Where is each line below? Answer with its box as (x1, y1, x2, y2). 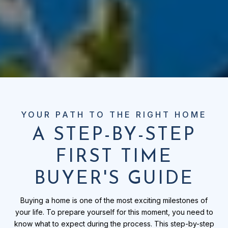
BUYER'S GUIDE (34, 170, 194, 188)
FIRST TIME (55, 148, 173, 166)
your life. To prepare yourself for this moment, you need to (15, 208, 213, 216)
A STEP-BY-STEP (32, 126, 196, 145)
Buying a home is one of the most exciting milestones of (20, 196, 208, 205)
